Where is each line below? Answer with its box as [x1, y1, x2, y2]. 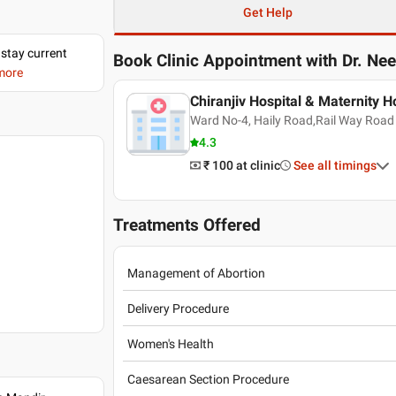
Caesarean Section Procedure [127, 371, 290, 386]
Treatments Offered [113, 216, 262, 235]
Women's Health [127, 336, 215, 351]
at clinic [235, 158, 280, 172]
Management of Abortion [127, 265, 266, 280]
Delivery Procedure [127, 301, 230, 316]
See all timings [293, 158, 377, 172]
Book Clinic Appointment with [113, 51, 339, 71]
